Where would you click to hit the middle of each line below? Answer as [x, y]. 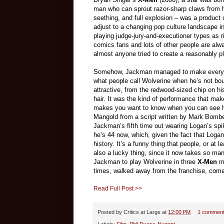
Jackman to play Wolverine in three [144, 161]
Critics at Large [142, 212]
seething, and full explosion [134, 17]
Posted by [110, 212]
